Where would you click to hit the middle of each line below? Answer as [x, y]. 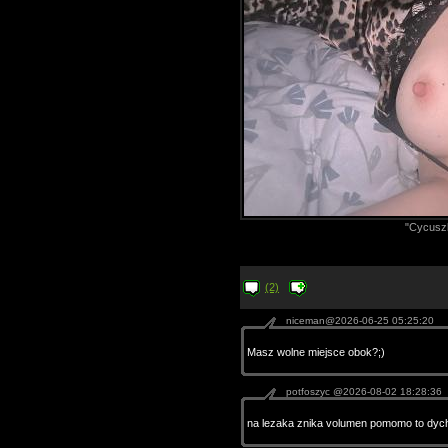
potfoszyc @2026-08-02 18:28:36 [363, 391]
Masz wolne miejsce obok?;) [315, 352]
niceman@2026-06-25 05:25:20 [359, 320]
